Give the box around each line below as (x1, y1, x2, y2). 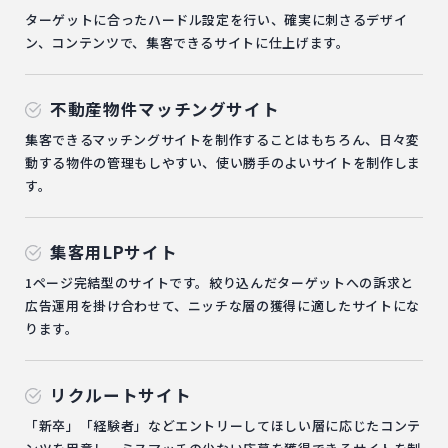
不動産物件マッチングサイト (50, 97, 280, 122)
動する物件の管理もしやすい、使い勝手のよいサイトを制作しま (25, 153, 421, 173)
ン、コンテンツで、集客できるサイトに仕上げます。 (25, 33, 350, 53)
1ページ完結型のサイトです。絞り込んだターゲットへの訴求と (25, 273, 414, 293)
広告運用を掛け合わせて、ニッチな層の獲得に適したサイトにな (25, 296, 420, 316)
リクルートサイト (50, 383, 192, 408)
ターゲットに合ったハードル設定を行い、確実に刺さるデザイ (25, 10, 408, 30)
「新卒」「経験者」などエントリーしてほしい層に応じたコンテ (25, 416, 421, 436)
